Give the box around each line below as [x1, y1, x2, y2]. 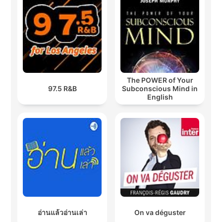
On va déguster [134, 208, 186, 217]
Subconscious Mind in [122, 84, 198, 93]
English [147, 93, 173, 102]
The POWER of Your [126, 76, 193, 85]
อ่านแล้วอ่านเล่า [37, 208, 87, 217]
